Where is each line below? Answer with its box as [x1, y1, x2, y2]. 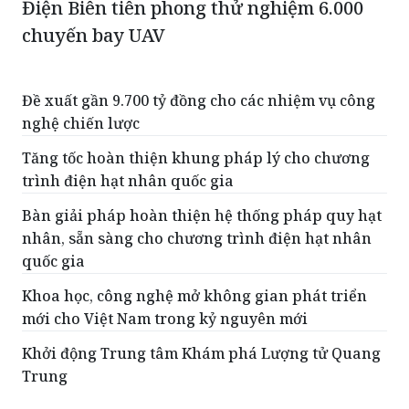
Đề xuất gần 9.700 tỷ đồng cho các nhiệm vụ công [22, 90, 375, 111]
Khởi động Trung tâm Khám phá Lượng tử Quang [22, 343, 381, 364]
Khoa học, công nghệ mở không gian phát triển [22, 286, 367, 307]
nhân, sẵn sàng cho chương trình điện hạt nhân [22, 228, 372, 249]
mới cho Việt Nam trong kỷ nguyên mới [22, 309, 308, 330]
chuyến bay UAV [22, 23, 165, 48]
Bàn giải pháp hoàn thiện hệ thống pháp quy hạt [22, 205, 382, 226]
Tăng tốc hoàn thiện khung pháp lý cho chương [22, 148, 370, 169]
